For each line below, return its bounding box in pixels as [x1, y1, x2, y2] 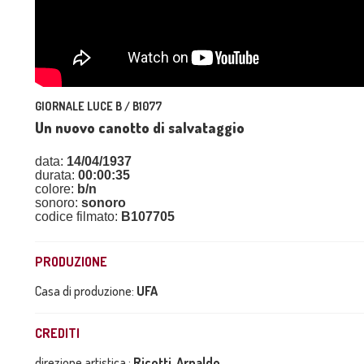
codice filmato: [35, 210, 121, 224]
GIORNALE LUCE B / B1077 [35, 99, 162, 114]
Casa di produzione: [35, 283, 136, 300]
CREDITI [35, 325, 80, 342]
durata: [35, 168, 78, 183]
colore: [35, 182, 77, 197]
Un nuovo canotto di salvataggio [35, 119, 245, 137]
